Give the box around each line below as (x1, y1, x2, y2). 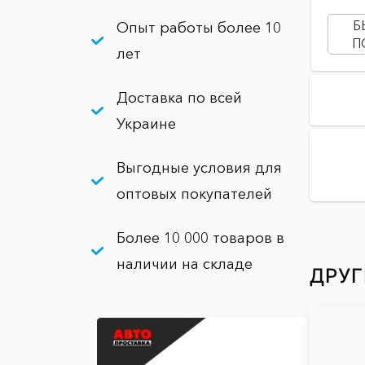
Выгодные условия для (117, 159, 282, 177)
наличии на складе (117, 255, 253, 273)
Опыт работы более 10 (117, 19, 281, 37)
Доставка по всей (117, 89, 242, 107)
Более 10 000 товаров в (117, 229, 284, 247)
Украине (117, 115, 176, 133)
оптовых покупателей (117, 185, 272, 203)
